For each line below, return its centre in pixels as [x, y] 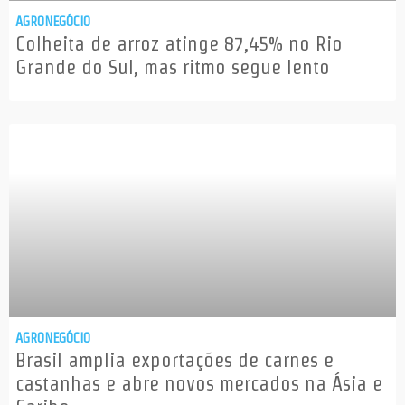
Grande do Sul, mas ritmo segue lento [173, 67]
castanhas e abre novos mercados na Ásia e [199, 384]
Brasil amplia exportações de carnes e [174, 360]
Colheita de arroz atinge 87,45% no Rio [179, 44]
